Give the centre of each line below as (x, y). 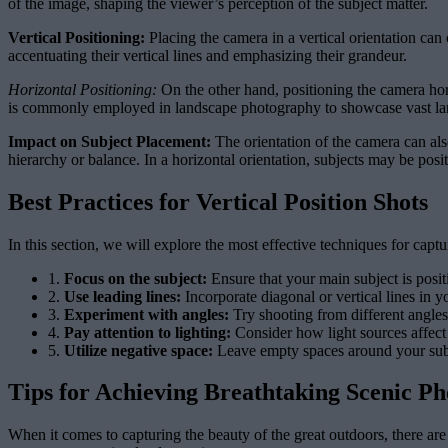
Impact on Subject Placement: (109, 141)
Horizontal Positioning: (82, 89)
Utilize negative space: (138, 350)
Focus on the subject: (135, 278)
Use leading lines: (122, 296)
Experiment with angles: (146, 314)
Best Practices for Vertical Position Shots (218, 201)
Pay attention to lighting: (147, 332)
